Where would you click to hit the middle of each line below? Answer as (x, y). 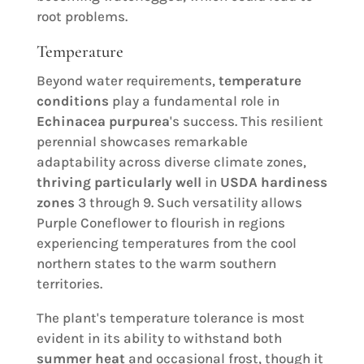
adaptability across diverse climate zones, (171, 162)
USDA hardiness (273, 182)
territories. (69, 284)
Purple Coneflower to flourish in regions (160, 223)
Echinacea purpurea (103, 121)
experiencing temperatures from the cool (166, 243)
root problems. (82, 17)
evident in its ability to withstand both (159, 338)
